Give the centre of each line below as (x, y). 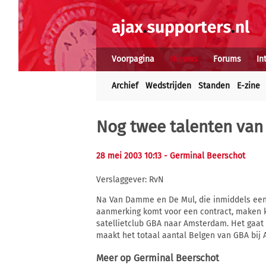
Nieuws (184, 59)
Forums (227, 59)
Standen (214, 86)
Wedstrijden (168, 86)
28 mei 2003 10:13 (130, 156)
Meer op (115, 258)
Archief (125, 86)
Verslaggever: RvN (130, 180)
